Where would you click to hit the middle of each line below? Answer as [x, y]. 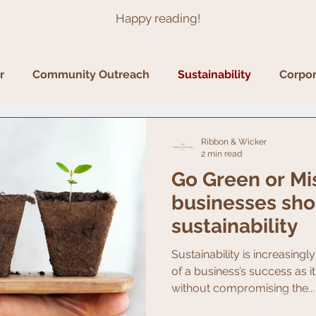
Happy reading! [158, 19]
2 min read [221, 153]
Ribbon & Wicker [234, 142]
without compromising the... [243, 288]
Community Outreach [91, 75]
